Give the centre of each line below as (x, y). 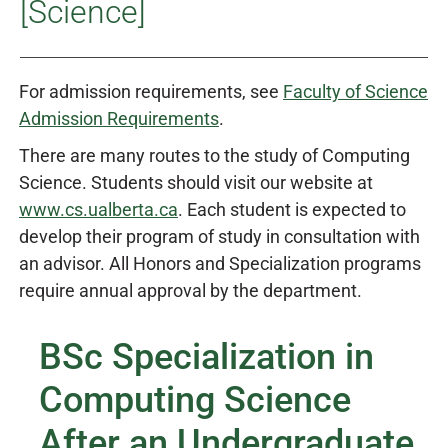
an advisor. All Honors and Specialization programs (220, 263)
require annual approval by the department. (190, 290)
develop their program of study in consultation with (219, 236)
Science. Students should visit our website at (196, 182)
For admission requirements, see (151, 91)
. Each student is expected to (292, 209)
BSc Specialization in (206, 357)
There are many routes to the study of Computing (214, 155)
